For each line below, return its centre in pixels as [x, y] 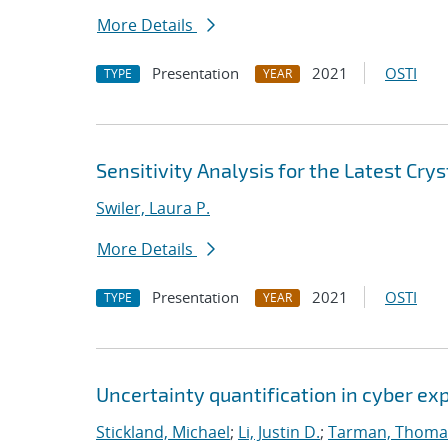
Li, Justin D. [279, 432]
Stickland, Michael [163, 432]
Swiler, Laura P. [153, 208]
